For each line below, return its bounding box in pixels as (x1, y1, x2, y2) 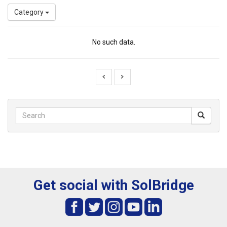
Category (14, 8, 45, 16)
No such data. (92, 38, 135, 46)
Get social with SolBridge (33, 177, 194, 194)
